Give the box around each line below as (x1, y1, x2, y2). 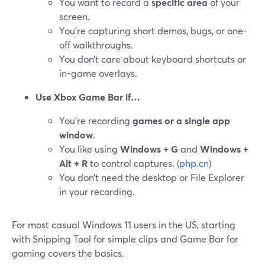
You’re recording (59, 114, 132, 127)
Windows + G (120, 143, 178, 155)
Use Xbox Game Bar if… (35, 91, 140, 103)
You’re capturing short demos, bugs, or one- (59, 24, 247, 37)
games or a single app (132, 114, 230, 127)
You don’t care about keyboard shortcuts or (59, 53, 246, 65)
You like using (59, 143, 120, 155)
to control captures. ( (88, 157, 179, 169)
